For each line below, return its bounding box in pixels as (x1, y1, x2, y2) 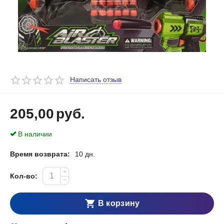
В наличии (18, 129, 52, 138)
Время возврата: (10, 149, 70, 158)
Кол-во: (10, 171, 38, 180)
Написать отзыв (70, 75, 122, 83)
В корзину (97, 199, 140, 208)
